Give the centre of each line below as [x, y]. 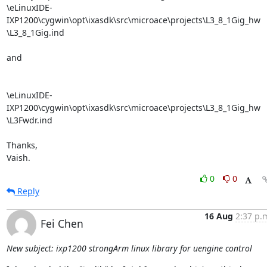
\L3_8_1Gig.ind [35, 32]
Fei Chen [62, 223]
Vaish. [18, 158]
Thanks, [22, 145]
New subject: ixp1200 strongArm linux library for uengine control [129, 248]
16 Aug [218, 216]
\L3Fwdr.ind [29, 120]
